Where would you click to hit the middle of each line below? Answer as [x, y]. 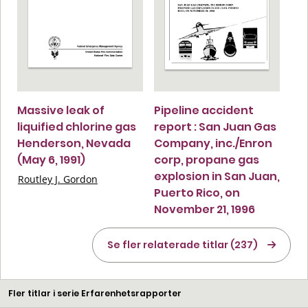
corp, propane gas [207, 159]
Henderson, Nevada [74, 143]
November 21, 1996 [205, 209]
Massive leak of [61, 110]
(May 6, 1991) [51, 159]
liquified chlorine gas [77, 126]
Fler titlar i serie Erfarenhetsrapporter [95, 293]
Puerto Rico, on [197, 192]
